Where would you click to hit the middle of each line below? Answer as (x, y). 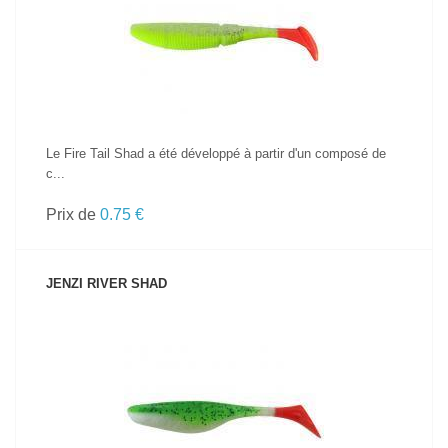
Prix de (73, 214)
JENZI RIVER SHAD (106, 283)
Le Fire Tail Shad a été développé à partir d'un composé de (216, 153)
